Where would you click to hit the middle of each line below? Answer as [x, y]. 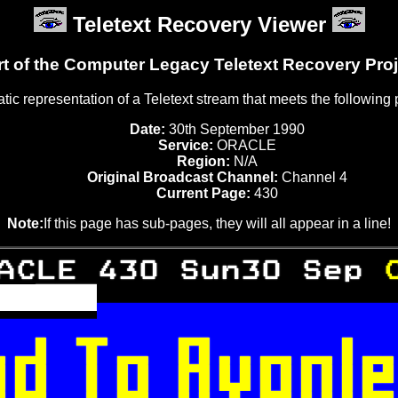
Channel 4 [312, 177]
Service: [185, 145]
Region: [203, 161]
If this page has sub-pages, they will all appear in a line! [217, 223]
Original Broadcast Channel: [182, 177]
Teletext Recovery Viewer [199, 24]
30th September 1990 [235, 129]
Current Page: [203, 193]
